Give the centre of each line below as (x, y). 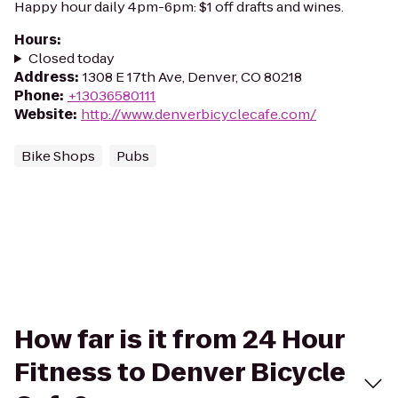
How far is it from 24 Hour (179, 340)
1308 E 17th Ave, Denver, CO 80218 (192, 77)
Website (44, 114)
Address (44, 77)
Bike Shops (58, 156)
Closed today (71, 58)
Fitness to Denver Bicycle (180, 373)
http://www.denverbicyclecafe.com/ (199, 114)
